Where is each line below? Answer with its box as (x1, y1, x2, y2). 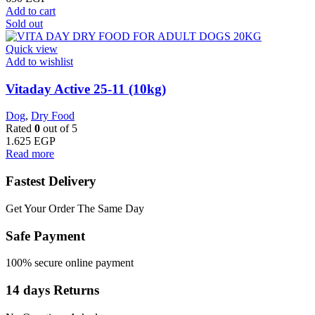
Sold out (6, 18, 43, 30)
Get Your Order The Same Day (6, 202, 144, 214)
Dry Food (31, 110, 75, 122)
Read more (6, 148, 54, 160)
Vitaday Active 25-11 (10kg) (6, 81, 166, 96)
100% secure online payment (6, 257, 134, 269)
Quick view (6, 43, 58, 55)
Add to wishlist (6, 56, 73, 67)
